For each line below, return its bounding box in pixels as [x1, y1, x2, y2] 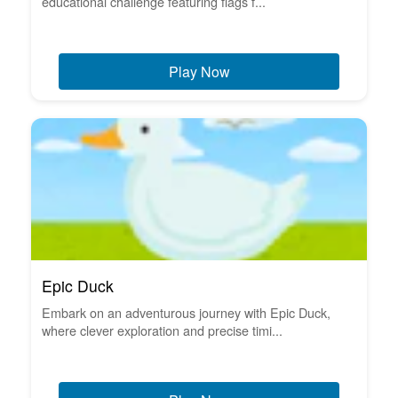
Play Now [168, 60, 230, 82]
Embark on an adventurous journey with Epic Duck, [42, 302, 330, 322]
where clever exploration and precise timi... [42, 320, 283, 339]
